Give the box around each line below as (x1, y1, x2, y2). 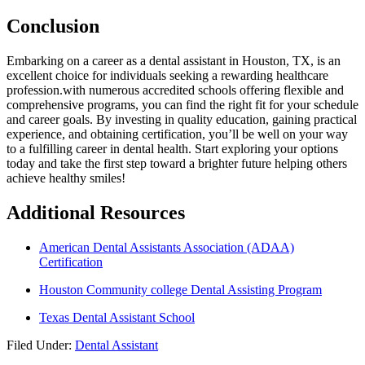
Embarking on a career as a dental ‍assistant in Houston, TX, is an (7, 53, 341, 68)
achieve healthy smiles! (7, 170, 125, 185)
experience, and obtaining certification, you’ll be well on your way (7, 126, 348, 141)
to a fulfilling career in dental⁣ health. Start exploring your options (7, 141, 338, 156)
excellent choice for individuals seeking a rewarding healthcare (7, 68, 328, 82)
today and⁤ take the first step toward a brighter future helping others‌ (7, 156, 347, 170)
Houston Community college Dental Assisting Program (39, 282, 322, 297)
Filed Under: (7, 337, 75, 352)
